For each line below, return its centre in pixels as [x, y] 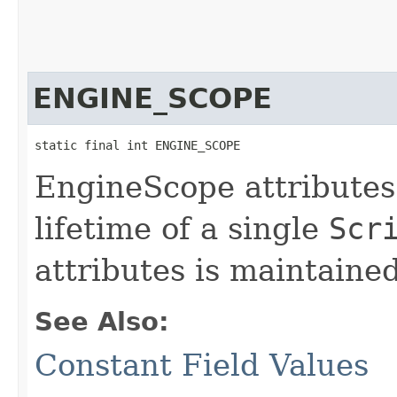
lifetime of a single [182, 228]
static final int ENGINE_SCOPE [137, 145]
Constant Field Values [202, 365]
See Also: [102, 321]
